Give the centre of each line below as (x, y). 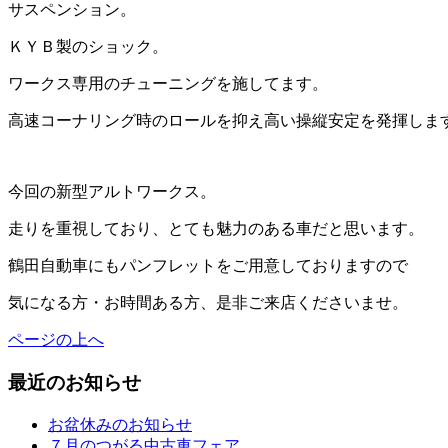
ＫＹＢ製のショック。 (88, 47)
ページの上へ (56, 340)
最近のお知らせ (74, 383)
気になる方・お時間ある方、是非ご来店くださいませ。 (208, 303)
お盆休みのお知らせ (120, 424)
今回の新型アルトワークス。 (112, 192)
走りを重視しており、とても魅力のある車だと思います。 (216, 229)
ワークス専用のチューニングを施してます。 (168, 84)
